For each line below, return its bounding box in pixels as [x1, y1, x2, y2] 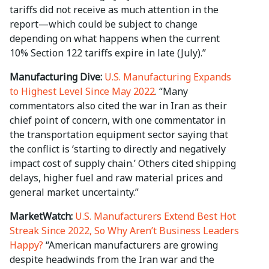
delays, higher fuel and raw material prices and [10, 171, 223, 185]
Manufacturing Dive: [10, 70, 104, 84]
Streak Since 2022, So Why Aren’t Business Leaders [10, 224, 239, 238]
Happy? [10, 238, 43, 252]
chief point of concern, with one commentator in [10, 113, 226, 127]
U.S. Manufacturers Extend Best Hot [75, 210, 236, 223]
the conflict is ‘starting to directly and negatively [10, 142, 226, 156]
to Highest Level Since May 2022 [10, 85, 155, 98]
